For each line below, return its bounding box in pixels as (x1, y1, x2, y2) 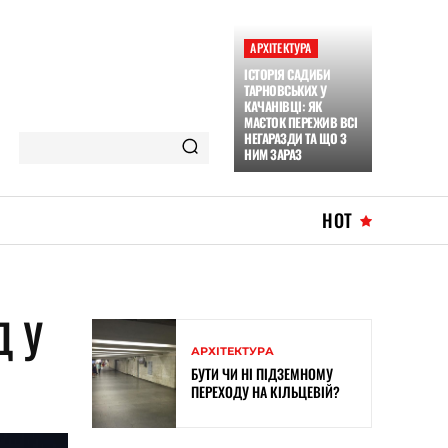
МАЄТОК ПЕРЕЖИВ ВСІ (244, 112, 358, 132)
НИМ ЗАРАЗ (244, 144, 302, 164)
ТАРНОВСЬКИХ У (244, 80, 327, 100)
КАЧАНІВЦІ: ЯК (244, 96, 322, 116)
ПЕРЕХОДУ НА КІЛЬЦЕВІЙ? (191, 381, 340, 403)
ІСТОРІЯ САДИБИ (244, 64, 331, 84)
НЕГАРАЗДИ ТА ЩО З (244, 128, 347, 148)
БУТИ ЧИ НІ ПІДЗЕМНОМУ (191, 363, 333, 385)
